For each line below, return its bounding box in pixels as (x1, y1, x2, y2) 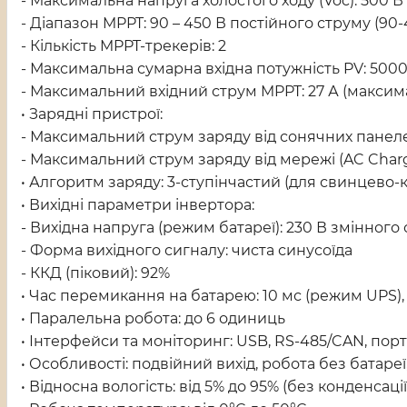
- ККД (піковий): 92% (21, 264, 170, 282)
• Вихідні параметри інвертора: (21, 196, 254, 213)
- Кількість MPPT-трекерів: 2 (21, 37, 226, 55)
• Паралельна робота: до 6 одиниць (21, 310, 285, 327)
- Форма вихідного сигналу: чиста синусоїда (21, 242, 352, 259)
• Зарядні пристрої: (21, 105, 163, 123)
